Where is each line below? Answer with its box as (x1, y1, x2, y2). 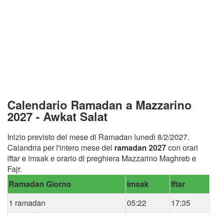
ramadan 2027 (114, 141, 166, 153)
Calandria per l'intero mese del (7, 141, 114, 153)
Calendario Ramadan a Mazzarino (7, 96, 192, 113)
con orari (166, 141, 198, 153)
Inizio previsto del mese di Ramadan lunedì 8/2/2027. (7, 131, 189, 142)
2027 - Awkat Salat (7, 108, 108, 124)
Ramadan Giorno (9, 178, 71, 189)
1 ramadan (9, 197, 46, 208)
